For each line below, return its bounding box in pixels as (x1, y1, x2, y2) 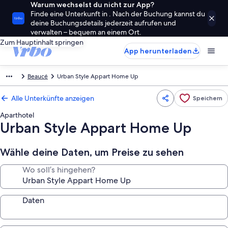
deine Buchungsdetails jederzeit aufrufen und (31, 18, 176, 27)
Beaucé (27, 72, 48, 80)
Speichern (193, 94, 222, 102)
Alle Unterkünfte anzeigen (11, 94, 94, 103)
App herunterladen (124, 46, 192, 55)
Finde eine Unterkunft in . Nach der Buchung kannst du (31, 9, 205, 18)
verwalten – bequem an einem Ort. (31, 27, 141, 37)
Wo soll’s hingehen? (22, 164, 95, 175)
